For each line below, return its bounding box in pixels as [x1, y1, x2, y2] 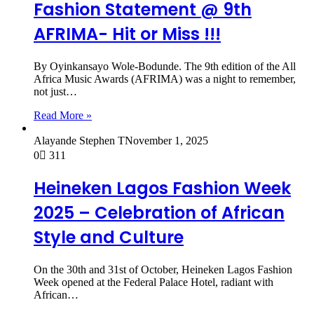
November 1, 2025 [125, 134, 208, 146]
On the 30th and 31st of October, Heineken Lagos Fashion [34, 264, 292, 276]
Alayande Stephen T [34, 134, 125, 146]
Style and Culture [34, 226, 184, 250]
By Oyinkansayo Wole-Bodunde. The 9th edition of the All [34, 60, 296, 72]
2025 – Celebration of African [34, 201, 285, 225]
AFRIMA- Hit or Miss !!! [34, 22, 221, 46]
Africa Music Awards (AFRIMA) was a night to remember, [34, 72, 296, 85]
